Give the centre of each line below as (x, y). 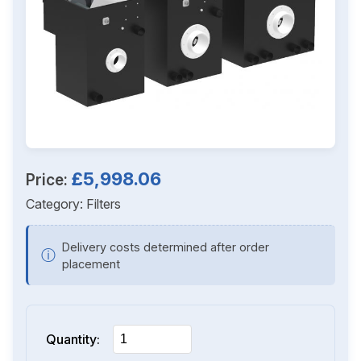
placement (91, 264)
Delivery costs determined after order (166, 247)
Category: (56, 204)
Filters (104, 204)
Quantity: (73, 339)
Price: (49, 180)
